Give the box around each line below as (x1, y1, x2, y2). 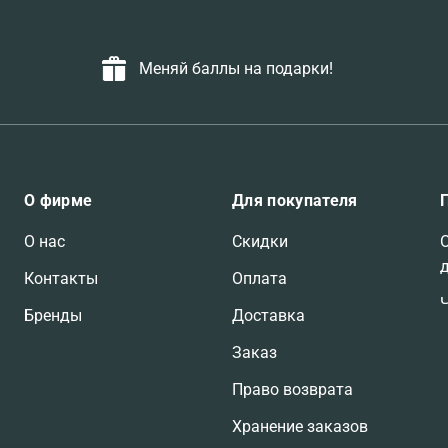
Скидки (232, 232, 288, 252)
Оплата (232, 269, 287, 289)
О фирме (24, 191, 93, 211)
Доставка (232, 306, 305, 326)
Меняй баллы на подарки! (139, 59, 333, 79)
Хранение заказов (232, 417, 368, 437)
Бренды (24, 306, 82, 326)
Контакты (24, 269, 98, 289)
